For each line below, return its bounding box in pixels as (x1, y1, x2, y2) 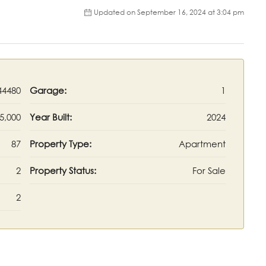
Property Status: (30, 164, 96, 176)
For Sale (192, 164, 226, 176)
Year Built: (30, 111, 72, 122)
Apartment (179, 138, 226, 149)
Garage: (30, 84, 66, 96)
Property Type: (30, 138, 91, 149)
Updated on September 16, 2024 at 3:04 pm (94, 7, 244, 17)
